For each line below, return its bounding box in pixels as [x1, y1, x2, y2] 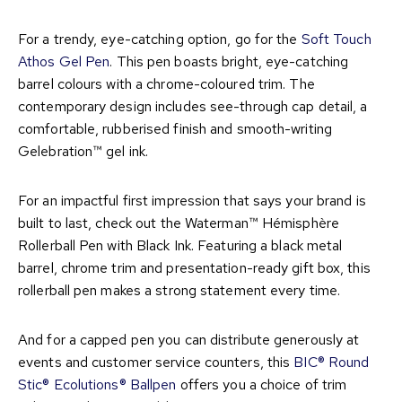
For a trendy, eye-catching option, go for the [18, 30, 301, 49]
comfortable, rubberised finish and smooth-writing [18, 119, 332, 139]
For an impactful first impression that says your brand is [18, 191, 366, 211]
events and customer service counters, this [18, 353, 294, 372]
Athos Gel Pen [18, 52, 110, 72]
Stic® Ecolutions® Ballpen [18, 375, 177, 395]
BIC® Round [293, 353, 370, 372]
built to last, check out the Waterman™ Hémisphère [18, 214, 339, 233]
